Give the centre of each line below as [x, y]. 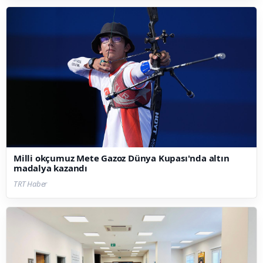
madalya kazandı [50, 168]
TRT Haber [31, 184]
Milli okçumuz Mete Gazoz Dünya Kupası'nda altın [122, 158]
